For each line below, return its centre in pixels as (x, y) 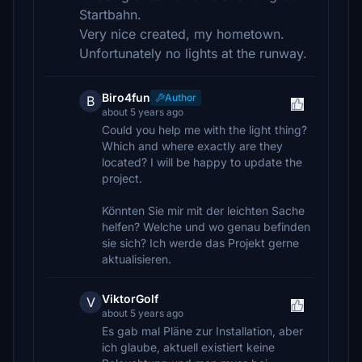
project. (122, 178)
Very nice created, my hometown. (182, 34)
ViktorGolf (130, 299)
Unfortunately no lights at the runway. (193, 53)
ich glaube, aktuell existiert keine (188, 347)
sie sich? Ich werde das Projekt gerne (200, 243)
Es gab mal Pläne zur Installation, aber (202, 331)
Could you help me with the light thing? (204, 130)
